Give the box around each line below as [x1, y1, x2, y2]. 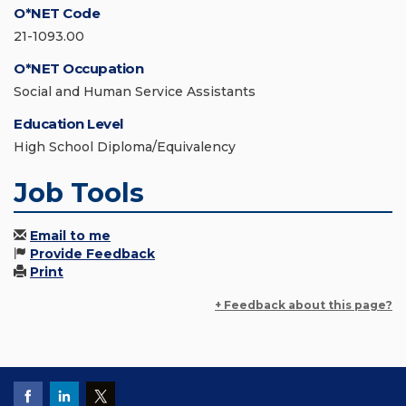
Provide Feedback [30, 246, 155, 263]
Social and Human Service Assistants [14, 83, 256, 101]
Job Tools [14, 177, 144, 209]
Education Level [14, 115, 123, 133]
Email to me [30, 227, 111, 245]
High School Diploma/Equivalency [14, 139, 236, 156]
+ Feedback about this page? [215, 298, 392, 313]
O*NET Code [14, 5, 100, 23]
